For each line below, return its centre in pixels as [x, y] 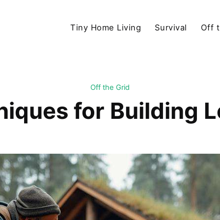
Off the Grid [110, 88]
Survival [171, 27]
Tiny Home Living [106, 27]
